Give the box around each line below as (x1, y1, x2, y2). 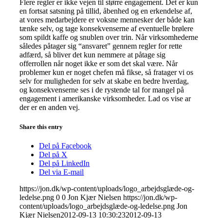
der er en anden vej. (19, 103, 80, 112)
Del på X (39, 150, 68, 159)
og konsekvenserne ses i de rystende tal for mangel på (19, 86, 184, 94)
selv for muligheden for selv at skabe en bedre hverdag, (19, 77, 189, 86)
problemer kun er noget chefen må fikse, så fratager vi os (19, 68, 194, 77)
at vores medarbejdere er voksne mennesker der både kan (19, 16, 195, 24)
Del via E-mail (39, 167, 84, 176)
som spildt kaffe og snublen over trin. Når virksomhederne (19, 33, 199, 42)
